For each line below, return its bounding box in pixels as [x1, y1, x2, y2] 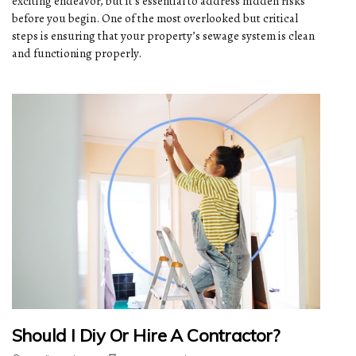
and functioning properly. [12, 44, 141, 61]
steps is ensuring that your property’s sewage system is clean [12, 27, 315, 44]
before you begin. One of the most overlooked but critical [12, 10, 298, 26]
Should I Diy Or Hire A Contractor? [12, 324, 280, 347]
